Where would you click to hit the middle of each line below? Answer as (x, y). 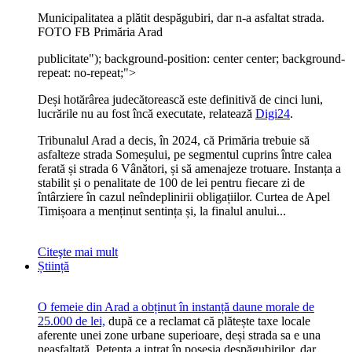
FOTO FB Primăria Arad (100, 32)
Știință (53, 266)
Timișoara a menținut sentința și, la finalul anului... (162, 211)
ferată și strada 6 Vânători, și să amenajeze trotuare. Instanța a (189, 169)
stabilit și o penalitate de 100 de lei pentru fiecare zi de (171, 183)
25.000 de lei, (71, 321)
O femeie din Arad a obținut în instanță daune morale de (176, 307)
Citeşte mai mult (78, 252)
